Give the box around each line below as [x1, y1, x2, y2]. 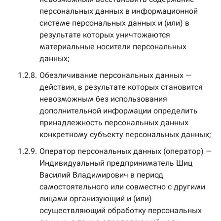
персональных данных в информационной [39, 6, 198, 16]
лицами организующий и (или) [39, 194, 152, 203]
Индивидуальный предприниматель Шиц [39, 158, 192, 168]
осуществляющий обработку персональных [39, 206, 202, 215]
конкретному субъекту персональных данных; [39, 130, 211, 139]
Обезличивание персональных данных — [39, 71, 192, 80]
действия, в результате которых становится [39, 82, 203, 92]
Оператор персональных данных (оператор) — [39, 147, 212, 156]
